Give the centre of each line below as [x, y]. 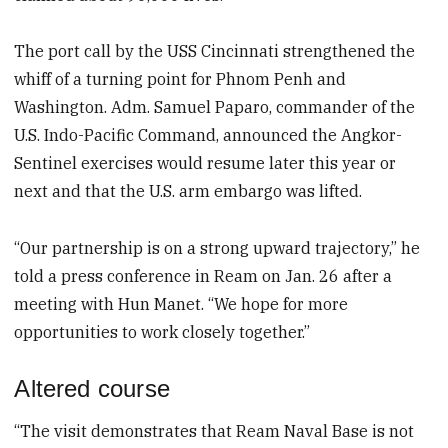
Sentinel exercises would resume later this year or [205, 163]
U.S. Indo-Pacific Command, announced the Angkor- [208, 135]
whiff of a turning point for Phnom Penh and [180, 79]
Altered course [92, 388]
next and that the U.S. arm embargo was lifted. [188, 191]
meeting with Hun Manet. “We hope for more [181, 304]
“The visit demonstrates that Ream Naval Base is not [214, 431]
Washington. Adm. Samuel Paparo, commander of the [215, 107]
